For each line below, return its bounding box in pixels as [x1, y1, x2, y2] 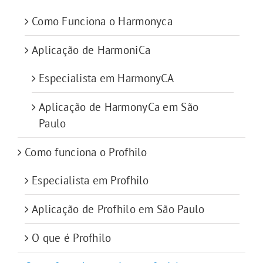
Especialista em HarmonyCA [39, 71, 174, 86]
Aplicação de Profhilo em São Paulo [32, 202, 205, 217]
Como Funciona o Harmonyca [32, 14, 173, 29]
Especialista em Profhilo [32, 173, 149, 188]
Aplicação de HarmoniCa [32, 43, 151, 58]
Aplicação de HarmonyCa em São [39, 100, 199, 114]
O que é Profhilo [32, 231, 112, 245]
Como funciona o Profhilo [25, 145, 147, 160]
